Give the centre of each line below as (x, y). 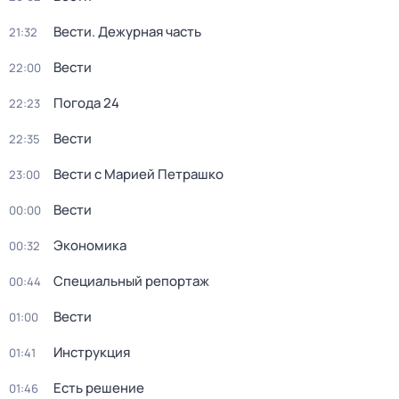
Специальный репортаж (131, 281)
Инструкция (92, 352)
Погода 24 (86, 103)
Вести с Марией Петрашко (138, 174)
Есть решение (99, 388)
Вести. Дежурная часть (127, 32)
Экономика (90, 245)
